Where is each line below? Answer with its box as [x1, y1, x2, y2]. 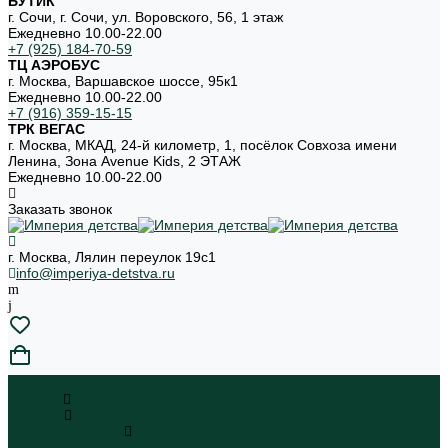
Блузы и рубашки [8, 423, 124, 439]
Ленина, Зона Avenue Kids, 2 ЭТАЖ [8, 153, 241, 169]
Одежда [8, 407, 64, 423]
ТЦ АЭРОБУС [8, 57, 100, 73]
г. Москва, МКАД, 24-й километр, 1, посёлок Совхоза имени [8, 137, 397, 153]
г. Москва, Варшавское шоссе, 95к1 [8, 73, 238, 89]
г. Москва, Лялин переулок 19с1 [8, 249, 216, 265]
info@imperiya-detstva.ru [16, 265, 175, 281]
